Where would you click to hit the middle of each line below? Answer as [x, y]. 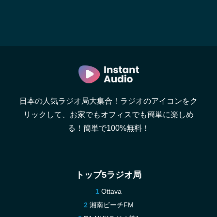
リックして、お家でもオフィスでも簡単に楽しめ [108, 115]
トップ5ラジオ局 [108, 175]
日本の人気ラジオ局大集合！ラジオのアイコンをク [108, 101]
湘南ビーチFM [111, 205]
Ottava [111, 191]
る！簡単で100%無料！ [108, 128]
